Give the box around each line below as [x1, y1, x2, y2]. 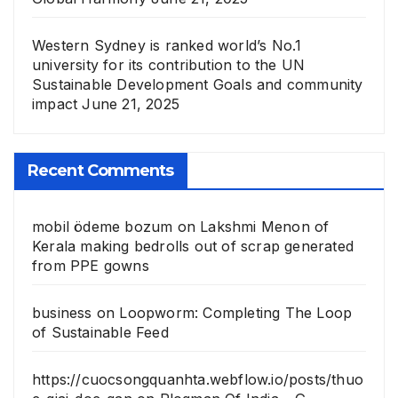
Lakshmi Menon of [200, 218, 330, 236]
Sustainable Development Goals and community [32, 75, 363, 93]
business [32, 304, 92, 322]
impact [32, 94, 78, 113]
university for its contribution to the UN [32, 55, 306, 74]
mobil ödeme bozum [32, 218, 173, 236]
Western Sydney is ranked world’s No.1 [32, 36, 302, 54]
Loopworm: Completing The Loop [119, 304, 353, 322]
